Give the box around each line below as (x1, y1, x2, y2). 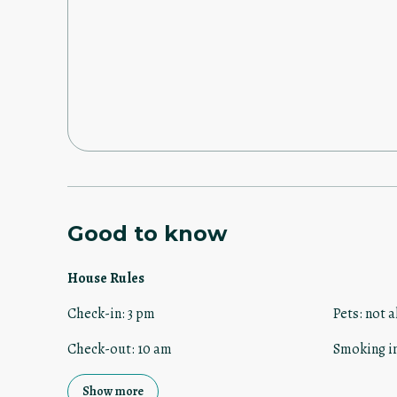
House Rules (67, 269, 144, 289)
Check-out (67, 339, 131, 360)
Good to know (67, 221, 227, 247)
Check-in (67, 304, 121, 324)
